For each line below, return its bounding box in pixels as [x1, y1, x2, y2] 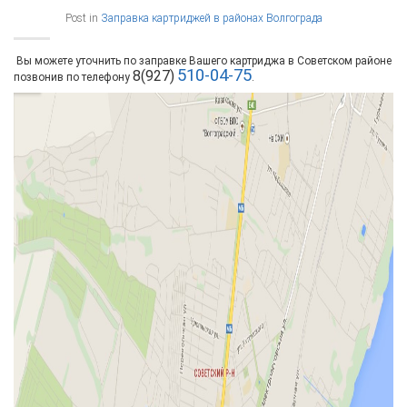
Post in [65, 11, 101, 25]
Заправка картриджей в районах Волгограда [101, 11, 323, 25]
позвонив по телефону [14, 70, 133, 84]
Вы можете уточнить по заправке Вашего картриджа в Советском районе [14, 54, 392, 67]
